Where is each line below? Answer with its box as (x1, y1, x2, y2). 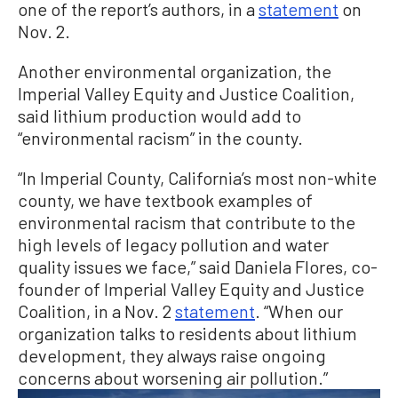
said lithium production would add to (18, 105, 301, 127)
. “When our (255, 300, 343, 322)
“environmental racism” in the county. (18, 127, 303, 149)
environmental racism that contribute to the (18, 211, 355, 234)
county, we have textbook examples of (18, 189, 313, 211)
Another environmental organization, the (18, 60, 331, 83)
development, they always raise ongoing (18, 345, 326, 367)
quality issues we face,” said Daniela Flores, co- (18, 256, 378, 278)
